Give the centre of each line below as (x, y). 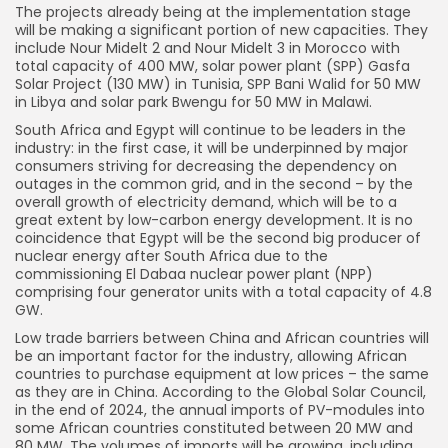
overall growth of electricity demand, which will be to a (206, 202)
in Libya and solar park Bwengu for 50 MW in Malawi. (193, 102)
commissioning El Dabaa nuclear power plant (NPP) (194, 274)
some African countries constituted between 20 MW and (214, 428)
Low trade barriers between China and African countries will (222, 338)
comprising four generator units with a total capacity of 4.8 (223, 292)
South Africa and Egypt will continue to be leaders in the (210, 130)
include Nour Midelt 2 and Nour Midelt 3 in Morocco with (207, 48)
